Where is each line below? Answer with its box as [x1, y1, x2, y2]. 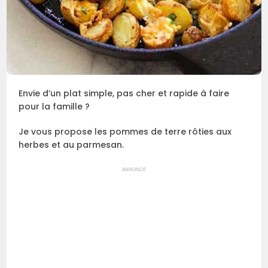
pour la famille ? [19, 100, 90, 113]
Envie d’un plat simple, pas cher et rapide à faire [19, 87, 230, 100]
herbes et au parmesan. [19, 139, 124, 151]
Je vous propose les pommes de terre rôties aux [19, 126, 232, 138]
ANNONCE [122, 167, 146, 173]
